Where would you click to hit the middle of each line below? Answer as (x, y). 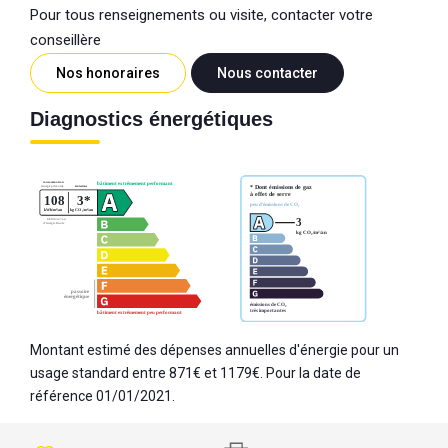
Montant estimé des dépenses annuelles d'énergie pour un (214, 349)
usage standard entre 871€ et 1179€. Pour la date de (195, 372)
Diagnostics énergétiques (151, 118)
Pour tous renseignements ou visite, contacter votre (201, 14)
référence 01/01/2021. (102, 395)
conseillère (65, 39)
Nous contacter (267, 72)
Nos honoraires (108, 72)
